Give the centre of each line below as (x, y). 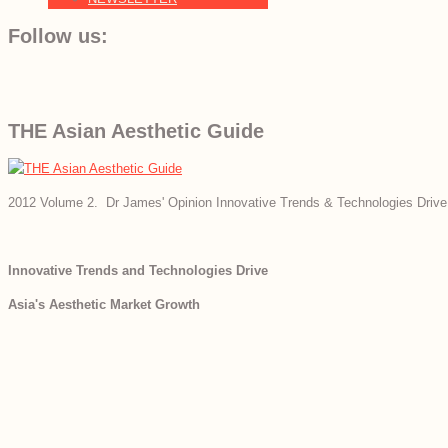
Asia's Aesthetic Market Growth (104, 305)
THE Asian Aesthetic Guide (136, 130)
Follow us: (58, 35)
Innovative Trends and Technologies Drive (138, 271)
